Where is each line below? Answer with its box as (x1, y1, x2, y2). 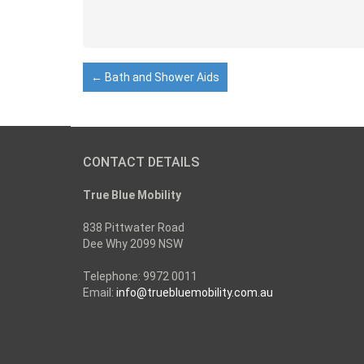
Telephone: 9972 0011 (83, 270, 197, 283)
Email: (83, 286, 116, 299)
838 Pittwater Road (83, 221, 184, 234)
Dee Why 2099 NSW (83, 237, 183, 250)
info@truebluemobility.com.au (116, 286, 273, 299)
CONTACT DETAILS (83, 154, 199, 170)
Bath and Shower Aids (102, 71, 219, 84)
